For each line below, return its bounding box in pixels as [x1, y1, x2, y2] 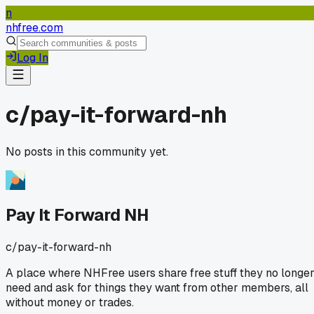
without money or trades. [6, 294, 134, 310]
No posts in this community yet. [6, 144, 168, 159]
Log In [17, 50, 48, 65]
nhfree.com [6, 20, 63, 35]
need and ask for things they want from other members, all [6, 280, 308, 295]
